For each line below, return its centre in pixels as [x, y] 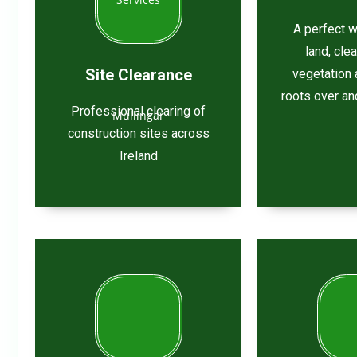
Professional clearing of [138, 111]
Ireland [138, 155]
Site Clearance [138, 75]
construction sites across [138, 133]
